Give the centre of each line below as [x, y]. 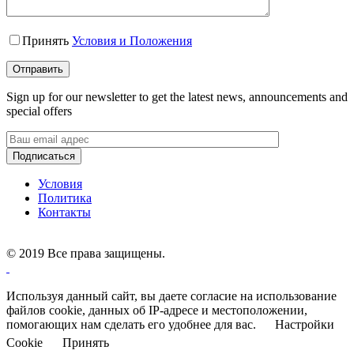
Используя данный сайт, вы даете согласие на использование [171, 296]
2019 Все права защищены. [92, 253]
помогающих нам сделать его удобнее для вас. [133, 324]
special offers [39, 111]
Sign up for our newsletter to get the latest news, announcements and [177, 96]
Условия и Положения [132, 40]
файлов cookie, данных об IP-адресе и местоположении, [157, 310]
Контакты [64, 212]
